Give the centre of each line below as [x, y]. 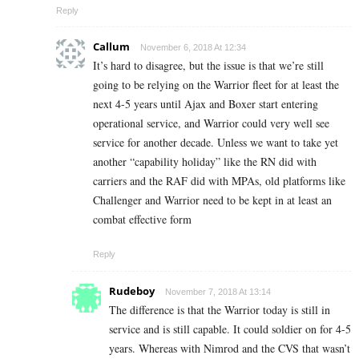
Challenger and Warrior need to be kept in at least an [212, 200]
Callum [111, 47]
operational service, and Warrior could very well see [211, 123]
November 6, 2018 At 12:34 [193, 48]
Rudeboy [132, 291]
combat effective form [142, 220]
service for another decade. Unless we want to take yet [216, 143]
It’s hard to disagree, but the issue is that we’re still [208, 66]
